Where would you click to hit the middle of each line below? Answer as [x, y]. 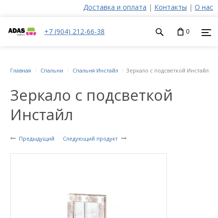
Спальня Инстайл [95, 70]
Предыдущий [37, 138]
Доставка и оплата [115, 7]
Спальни [52, 70]
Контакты [171, 7]
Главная [21, 70]
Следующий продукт [90, 138]
